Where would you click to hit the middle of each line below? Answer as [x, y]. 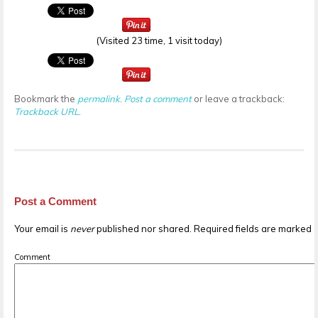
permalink [99, 98]
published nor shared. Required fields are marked [204, 228]
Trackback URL [46, 111]
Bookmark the [46, 98]
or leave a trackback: [238, 98]
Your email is [42, 228]
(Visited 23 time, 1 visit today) [159, 40]
